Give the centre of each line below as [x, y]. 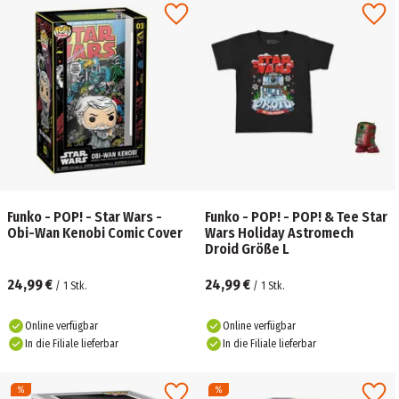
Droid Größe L [247, 249]
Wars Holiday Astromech [279, 233]
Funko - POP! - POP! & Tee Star [296, 217]
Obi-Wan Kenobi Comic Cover [95, 233]
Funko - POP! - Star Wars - [85, 217]
